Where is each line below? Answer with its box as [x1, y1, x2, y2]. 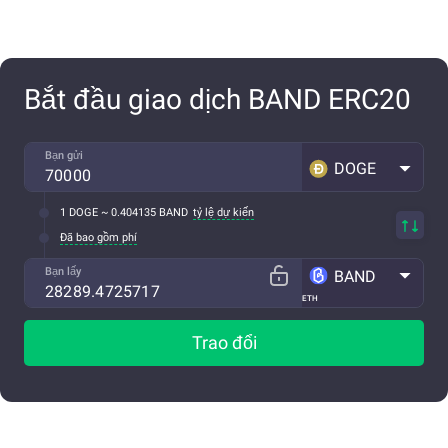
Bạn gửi [45, 149, 83, 163]
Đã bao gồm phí [60, 231, 137, 245]
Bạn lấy [45, 265, 81, 279]
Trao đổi [191, 332, 257, 354]
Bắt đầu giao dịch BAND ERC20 [24, 83, 411, 117]
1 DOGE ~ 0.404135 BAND [60, 206, 188, 220]
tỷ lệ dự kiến [193, 206, 254, 220]
